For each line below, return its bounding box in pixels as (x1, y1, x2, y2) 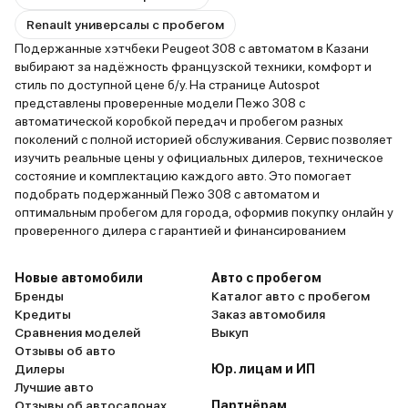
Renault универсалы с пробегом (26, 17, 224, 32)
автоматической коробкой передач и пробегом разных (15, 114, 343, 128)
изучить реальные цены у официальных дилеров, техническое (15, 150, 383, 165)
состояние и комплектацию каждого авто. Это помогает (15, 168, 352, 183)
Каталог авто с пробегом (211, 289, 370, 303)
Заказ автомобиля (211, 307, 325, 321)
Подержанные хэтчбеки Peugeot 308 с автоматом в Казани (15, 41, 369, 56)
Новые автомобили (15, 270, 143, 285)
